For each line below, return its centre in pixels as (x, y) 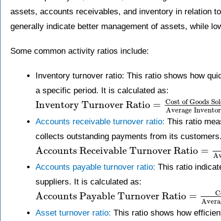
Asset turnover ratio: (73, 213)
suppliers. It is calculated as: (89, 182)
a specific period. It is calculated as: (102, 91)
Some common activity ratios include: (80, 51)
